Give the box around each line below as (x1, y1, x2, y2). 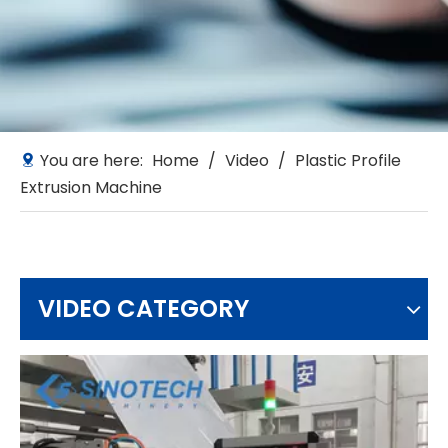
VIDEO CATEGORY (38, 292, 249, 325)
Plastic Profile (295, 149, 401, 172)
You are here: (36, 149, 147, 172)
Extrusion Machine (20, 176, 162, 199)
